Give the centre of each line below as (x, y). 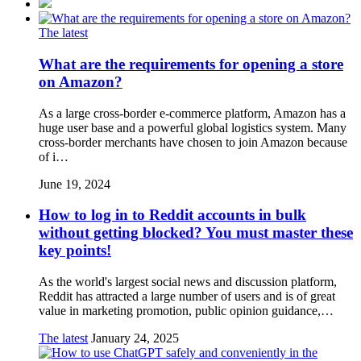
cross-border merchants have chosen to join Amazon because (193, 142)
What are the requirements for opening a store (191, 64)
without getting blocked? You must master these (196, 233)
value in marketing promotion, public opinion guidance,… (186, 311)
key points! (75, 251)
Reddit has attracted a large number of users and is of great (187, 296)
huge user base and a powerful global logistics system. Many (193, 127)
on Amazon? (81, 81)
